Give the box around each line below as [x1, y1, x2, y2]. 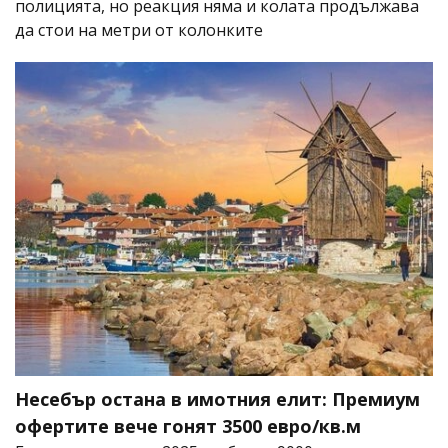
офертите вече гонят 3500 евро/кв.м [15, 414, 361, 439]
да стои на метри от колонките [15, 19, 263, 42]
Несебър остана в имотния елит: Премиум [15, 387, 420, 412]
